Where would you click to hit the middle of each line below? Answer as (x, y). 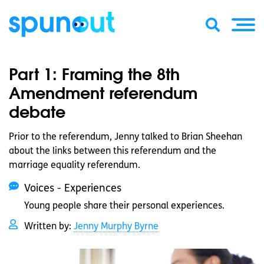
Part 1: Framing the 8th (94, 74)
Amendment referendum (103, 93)
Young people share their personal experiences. (124, 206)
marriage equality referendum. (75, 166)
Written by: (49, 227)
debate (37, 112)
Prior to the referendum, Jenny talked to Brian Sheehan (126, 137)
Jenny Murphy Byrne (116, 227)
